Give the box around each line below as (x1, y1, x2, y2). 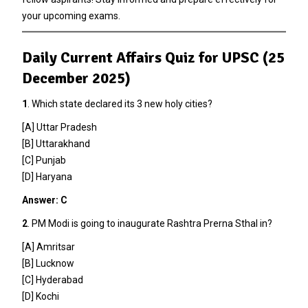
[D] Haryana (21, 170, 72, 182)
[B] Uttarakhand (21, 137, 90, 149)
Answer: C (21, 194, 67, 206)
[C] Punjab (21, 154, 66, 166)
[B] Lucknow (21, 257, 74, 269)
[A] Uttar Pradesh (21, 121, 97, 133)
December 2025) (21, 68, 131, 87)
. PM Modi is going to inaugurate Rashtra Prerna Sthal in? (27, 217, 272, 229)
